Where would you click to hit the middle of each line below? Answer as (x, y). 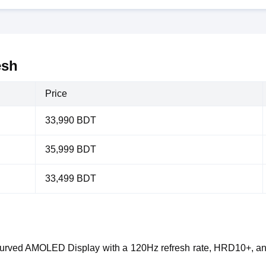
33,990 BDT (71, 120)
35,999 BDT (71, 149)
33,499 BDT (71, 178)
